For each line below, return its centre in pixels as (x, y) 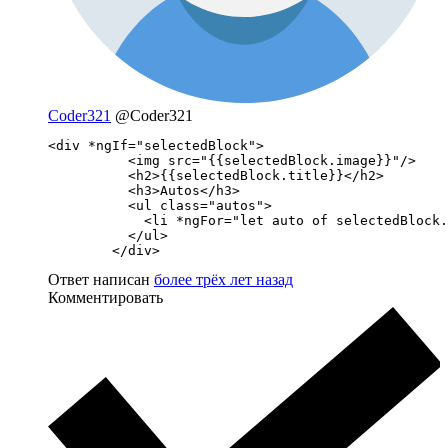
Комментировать (105, 298)
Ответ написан (101, 280)
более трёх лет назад (223, 280)
